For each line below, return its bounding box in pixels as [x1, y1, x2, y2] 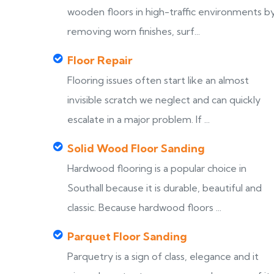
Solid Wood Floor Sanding [67, 141, 205, 155]
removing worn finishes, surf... [67, 25, 200, 37]
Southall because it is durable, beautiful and [67, 182, 262, 194]
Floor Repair [67, 53, 133, 67]
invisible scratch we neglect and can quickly [67, 94, 261, 106]
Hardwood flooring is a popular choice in [67, 162, 246, 174]
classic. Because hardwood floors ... [67, 201, 221, 213]
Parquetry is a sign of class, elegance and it [67, 250, 259, 262]
